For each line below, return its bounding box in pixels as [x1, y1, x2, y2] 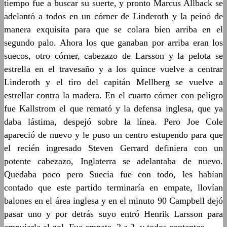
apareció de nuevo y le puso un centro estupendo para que [4, 130, 223, 140]
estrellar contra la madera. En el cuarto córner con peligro [4, 90, 223, 100]
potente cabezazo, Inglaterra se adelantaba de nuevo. [4, 156, 223, 166]
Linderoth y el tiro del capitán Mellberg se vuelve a [4, 77, 223, 87]
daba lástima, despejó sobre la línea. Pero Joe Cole [4, 117, 223, 127]
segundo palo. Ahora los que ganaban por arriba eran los [4, 37, 223, 48]
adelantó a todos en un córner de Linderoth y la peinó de [4, 11, 223, 21]
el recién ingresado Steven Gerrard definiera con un [4, 143, 223, 153]
